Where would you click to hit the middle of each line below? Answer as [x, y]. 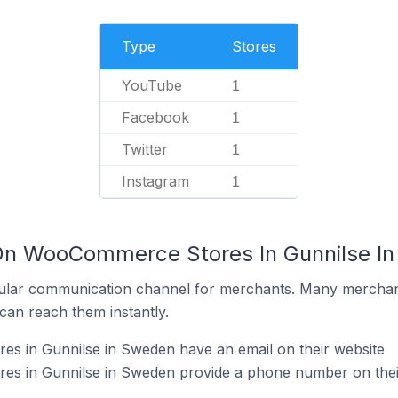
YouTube [152, 85]
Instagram [155, 181]
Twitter [145, 149]
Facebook [155, 117]
